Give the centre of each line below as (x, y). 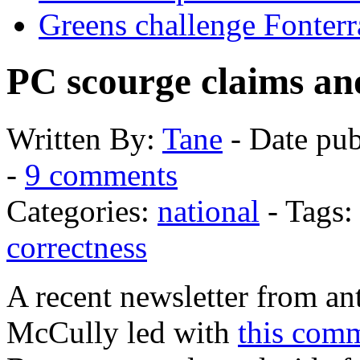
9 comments (101, 174)
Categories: (82, 211)
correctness (77, 247)
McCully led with (122, 332)
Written (58, 138)
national (209, 211)
